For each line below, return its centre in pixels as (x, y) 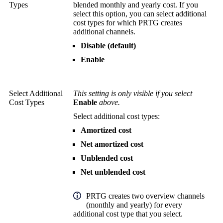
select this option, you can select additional (140, 14)
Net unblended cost (113, 172)
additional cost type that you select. (128, 214)
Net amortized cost (112, 144)
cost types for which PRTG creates (128, 23)
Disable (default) (108, 46)
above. (109, 103)
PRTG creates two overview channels (145, 196)
